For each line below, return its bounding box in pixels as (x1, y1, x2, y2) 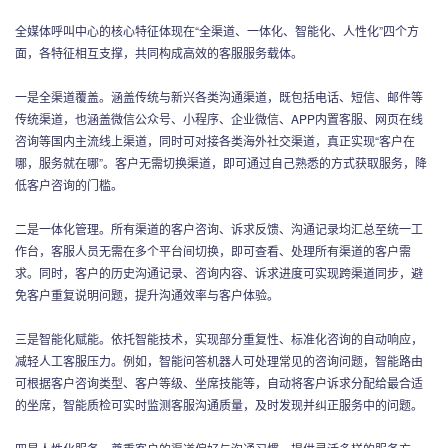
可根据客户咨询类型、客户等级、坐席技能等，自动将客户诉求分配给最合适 (15, 373, 423, 391)
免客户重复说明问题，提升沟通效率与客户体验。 (15, 285, 279, 303)
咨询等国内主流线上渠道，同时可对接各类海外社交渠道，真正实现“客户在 (15, 131, 415, 149)
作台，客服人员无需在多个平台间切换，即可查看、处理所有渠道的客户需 (15, 241, 411, 259)
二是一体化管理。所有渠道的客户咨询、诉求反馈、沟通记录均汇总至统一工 (15, 219, 423, 237)
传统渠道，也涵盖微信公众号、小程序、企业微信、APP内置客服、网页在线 (15, 109, 423, 127)
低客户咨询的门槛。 (15, 175, 123, 193)
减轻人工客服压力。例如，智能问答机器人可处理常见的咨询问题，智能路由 (15, 351, 423, 369)
